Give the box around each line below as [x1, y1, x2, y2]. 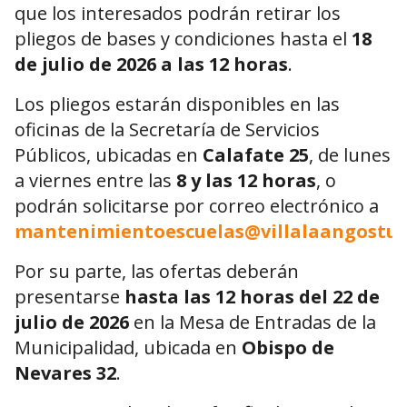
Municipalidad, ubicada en [15, 335, 242, 361]
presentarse [15, 284, 124, 310]
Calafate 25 [203, 143, 309, 168]
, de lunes [309, 143, 391, 168]
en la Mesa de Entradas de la [129, 310, 376, 335]
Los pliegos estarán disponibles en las [15, 92, 340, 117]
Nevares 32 [15, 361, 116, 386]
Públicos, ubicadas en [15, 143, 203, 168]
